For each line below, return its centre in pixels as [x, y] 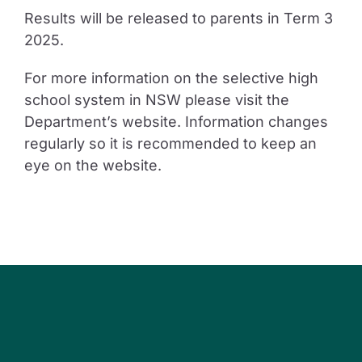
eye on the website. [93, 165]
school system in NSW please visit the [156, 100]
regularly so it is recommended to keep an [170, 143]
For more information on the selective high [171, 78]
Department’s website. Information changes [176, 122]
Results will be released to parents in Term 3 [178, 18]
